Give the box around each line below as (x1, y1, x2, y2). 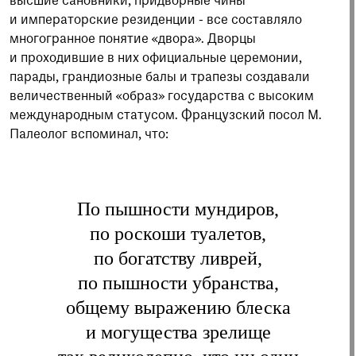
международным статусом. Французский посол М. (10, 110, 322, 123)
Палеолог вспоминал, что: (10, 129, 168, 142)
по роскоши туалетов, (90, 223, 266, 245)
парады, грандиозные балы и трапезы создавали (10, 72, 310, 85)
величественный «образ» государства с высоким (10, 91, 314, 104)
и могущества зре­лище (85, 322, 271, 343)
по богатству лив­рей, (94, 248, 262, 269)
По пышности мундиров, (77, 199, 279, 220)
